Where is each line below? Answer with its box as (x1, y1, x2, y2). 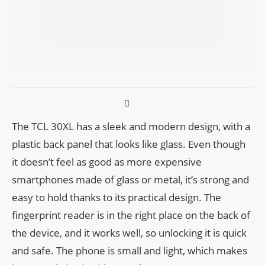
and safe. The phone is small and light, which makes (12, 243, 247, 257)
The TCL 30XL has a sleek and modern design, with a (12, 119, 250, 133)
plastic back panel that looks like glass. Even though (12, 137, 245, 151)
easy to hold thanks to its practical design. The (12, 190, 221, 204)
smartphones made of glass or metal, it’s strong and (12, 172, 249, 186)
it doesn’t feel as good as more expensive (12, 154, 202, 169)
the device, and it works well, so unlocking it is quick (12, 225, 247, 240)
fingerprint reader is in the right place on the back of (12, 208, 250, 222)
